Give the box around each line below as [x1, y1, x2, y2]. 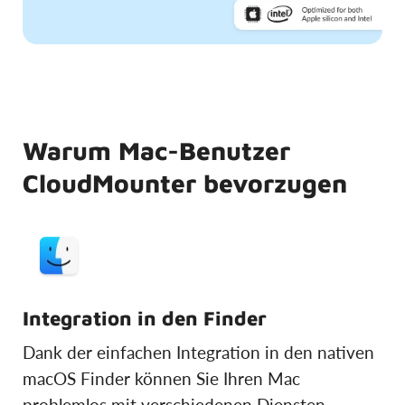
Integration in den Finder [23, 306, 267, 330]
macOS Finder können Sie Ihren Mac [23, 367, 300, 389]
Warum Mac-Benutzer [23, 135, 290, 165]
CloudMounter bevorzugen [23, 167, 347, 198]
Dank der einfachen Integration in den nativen [23, 341, 374, 363]
